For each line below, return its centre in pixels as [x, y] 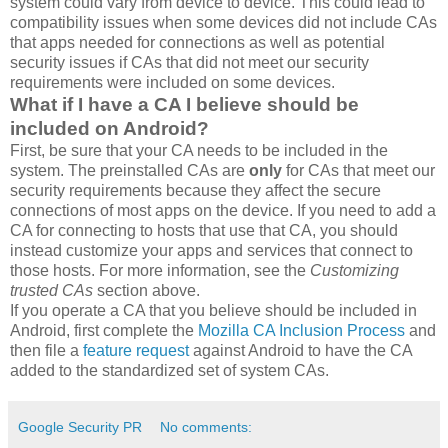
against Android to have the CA [300, 350]
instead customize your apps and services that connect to [211, 250]
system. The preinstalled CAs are [129, 170]
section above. [146, 290]
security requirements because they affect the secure [195, 190]
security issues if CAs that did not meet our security [189, 62]
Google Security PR [80, 426]
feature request [136, 350]
